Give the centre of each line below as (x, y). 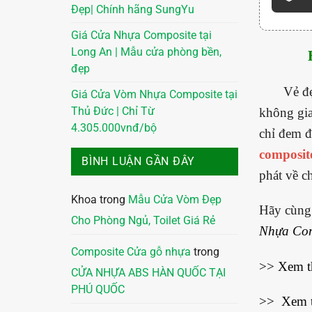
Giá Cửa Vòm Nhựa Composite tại (154, 95)
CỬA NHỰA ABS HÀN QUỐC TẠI (148, 273)
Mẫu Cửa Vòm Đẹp (175, 200)
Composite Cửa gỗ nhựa (131, 252)
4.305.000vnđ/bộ (114, 128)
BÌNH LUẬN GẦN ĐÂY (139, 162)
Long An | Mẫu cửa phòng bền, (146, 53)
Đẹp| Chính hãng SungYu (133, 10)
